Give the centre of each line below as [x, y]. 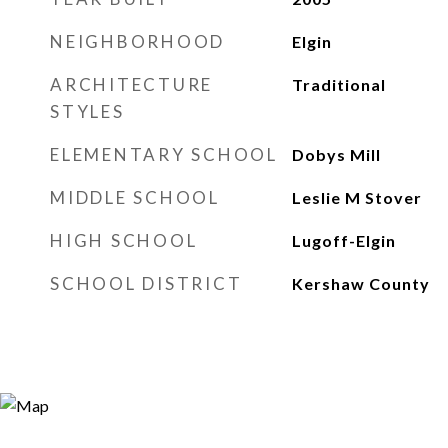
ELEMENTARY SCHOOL [164, 154]
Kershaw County [360, 283]
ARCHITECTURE [131, 84]
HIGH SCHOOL [124, 240]
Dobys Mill [336, 154]
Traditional [338, 84]
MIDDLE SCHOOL [135, 197]
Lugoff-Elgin [343, 240]
